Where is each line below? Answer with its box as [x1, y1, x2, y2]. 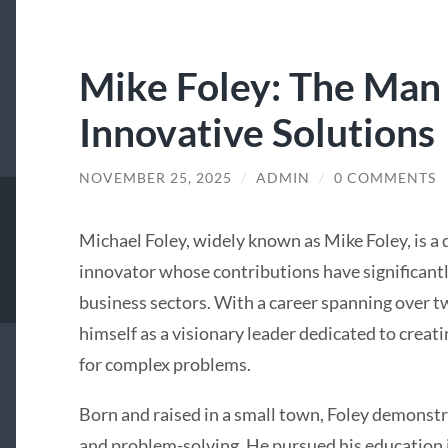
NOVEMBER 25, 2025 [78, 169, 232, 186]
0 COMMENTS [333, 169, 436, 186]
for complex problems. [78, 353, 251, 376]
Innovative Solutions [78, 107, 435, 155]
